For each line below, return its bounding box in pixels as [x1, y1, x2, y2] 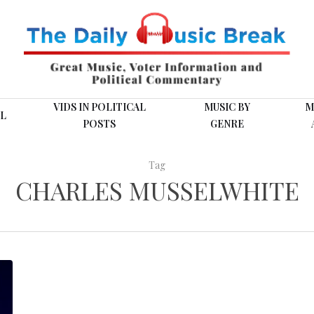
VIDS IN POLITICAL [53, 100, 146, 114]
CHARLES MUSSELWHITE [15, 174, 299, 207]
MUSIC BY [203, 100, 250, 114]
